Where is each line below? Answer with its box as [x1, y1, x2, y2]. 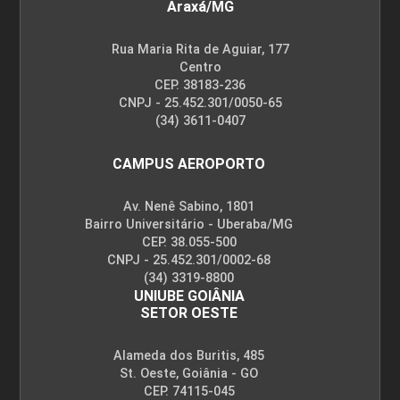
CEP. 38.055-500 [141, 234, 237, 250]
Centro [179, 59, 221, 75]
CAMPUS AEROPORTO [112, 154, 265, 172]
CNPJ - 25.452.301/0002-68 [107, 252, 271, 268]
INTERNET [39, 342, 124, 362]
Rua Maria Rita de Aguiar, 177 [111, 41, 289, 57]
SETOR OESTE [140, 304, 237, 321]
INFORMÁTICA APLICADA [39, 137, 241, 156]
